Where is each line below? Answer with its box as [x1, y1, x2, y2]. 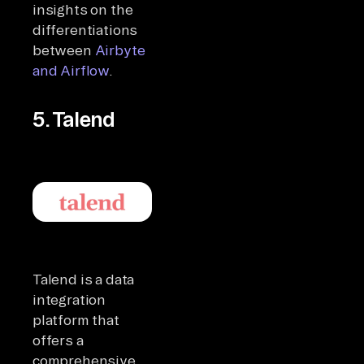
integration [32, 291, 106, 307]
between [32, 42, 95, 58]
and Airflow [32, 63, 110, 79]
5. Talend [32, 107, 115, 132]
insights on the [32, 2, 133, 18]
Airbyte [94, 42, 145, 58]
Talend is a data [32, 271, 135, 287]
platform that [32, 311, 119, 327]
